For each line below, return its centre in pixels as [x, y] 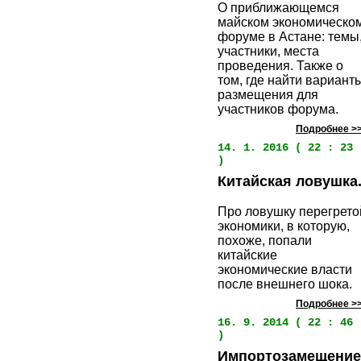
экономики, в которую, [284, 226]
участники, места [268, 52]
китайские [247, 255]
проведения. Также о [280, 66]
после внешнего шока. [285, 284]
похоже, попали [265, 241]
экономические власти [285, 270]
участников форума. [278, 110]
